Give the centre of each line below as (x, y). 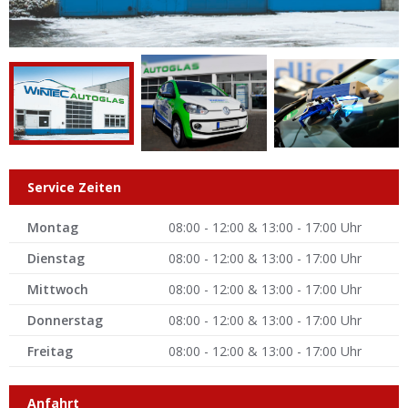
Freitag (50, 352)
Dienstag (56, 259)
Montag (53, 228)
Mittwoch (58, 290)
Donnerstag (65, 321)
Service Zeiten (74, 188)
